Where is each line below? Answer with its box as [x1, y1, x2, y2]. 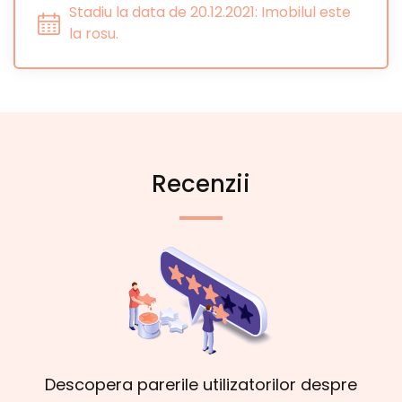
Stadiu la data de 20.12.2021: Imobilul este [69, 2, 351, 22]
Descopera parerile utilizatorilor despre [45, 373, 357, 396]
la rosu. [69, 23, 118, 44]
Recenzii [152, 168, 250, 200]
